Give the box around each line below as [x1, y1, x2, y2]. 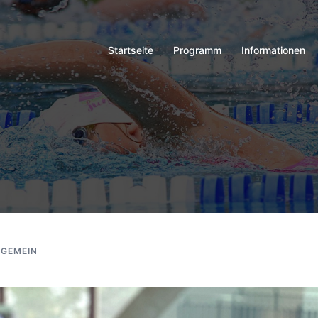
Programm [173, 43, 221, 56]
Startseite [108, 43, 153, 56]
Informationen [241, 43, 305, 56]
